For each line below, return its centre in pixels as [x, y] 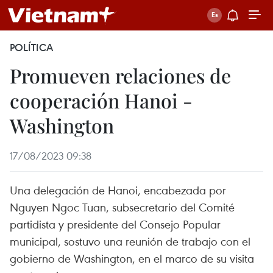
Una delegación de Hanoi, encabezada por [118, 190]
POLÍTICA [31, 48]
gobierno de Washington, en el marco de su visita [132, 258]
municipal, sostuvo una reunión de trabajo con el [130, 241]
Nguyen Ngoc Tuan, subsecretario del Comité [122, 207]
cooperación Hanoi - [101, 100]
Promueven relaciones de [120, 75]
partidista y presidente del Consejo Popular [115, 224]
